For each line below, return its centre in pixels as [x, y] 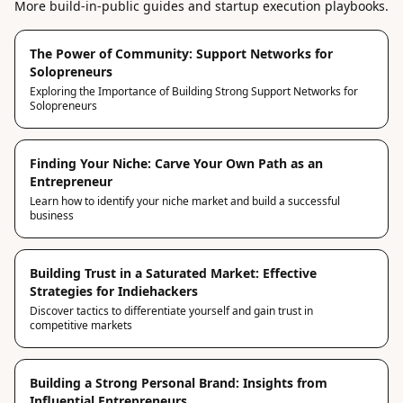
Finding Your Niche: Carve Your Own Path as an [176, 163]
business [52, 215]
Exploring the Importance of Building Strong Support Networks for [194, 91]
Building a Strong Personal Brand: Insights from [179, 382]
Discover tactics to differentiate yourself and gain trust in [171, 310]
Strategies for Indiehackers [114, 291]
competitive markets [81, 325]
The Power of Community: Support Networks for [181, 53]
